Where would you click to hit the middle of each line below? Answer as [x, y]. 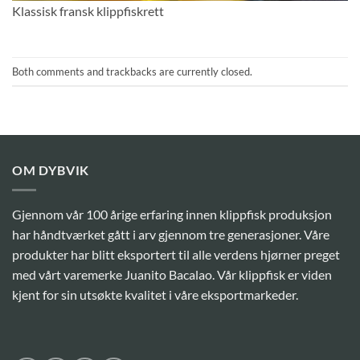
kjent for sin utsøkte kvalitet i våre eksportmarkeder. [155, 294]
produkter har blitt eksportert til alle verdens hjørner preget [176, 254]
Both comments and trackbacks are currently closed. [132, 71]
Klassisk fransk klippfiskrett [88, 11]
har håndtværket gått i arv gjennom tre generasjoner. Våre [171, 234]
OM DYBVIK [51, 170]
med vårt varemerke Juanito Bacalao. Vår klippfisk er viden [172, 274]
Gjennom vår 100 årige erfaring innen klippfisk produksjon [172, 214]
